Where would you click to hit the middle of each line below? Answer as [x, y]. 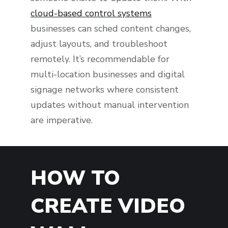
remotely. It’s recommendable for [100, 59]
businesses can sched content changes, [111, 29]
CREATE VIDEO [108, 206]
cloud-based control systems [91, 13]
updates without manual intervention [110, 105]
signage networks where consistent [105, 90]
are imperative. [62, 120]
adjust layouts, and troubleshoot [99, 44]
